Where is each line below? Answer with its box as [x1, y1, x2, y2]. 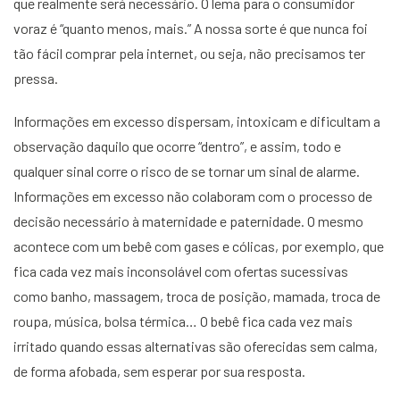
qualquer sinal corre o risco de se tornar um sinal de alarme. [13, 162, 360, 179]
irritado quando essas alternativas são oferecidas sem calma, [13, 337, 378, 354]
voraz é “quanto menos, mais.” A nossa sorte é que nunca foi [13, 20, 368, 37]
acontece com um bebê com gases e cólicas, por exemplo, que [13, 237, 384, 254]
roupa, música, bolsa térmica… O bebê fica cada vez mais [13, 312, 353, 329]
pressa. [13, 70, 58, 87]
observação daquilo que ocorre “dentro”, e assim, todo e [13, 137, 341, 154]
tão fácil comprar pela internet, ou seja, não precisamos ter [13, 45, 365, 62]
